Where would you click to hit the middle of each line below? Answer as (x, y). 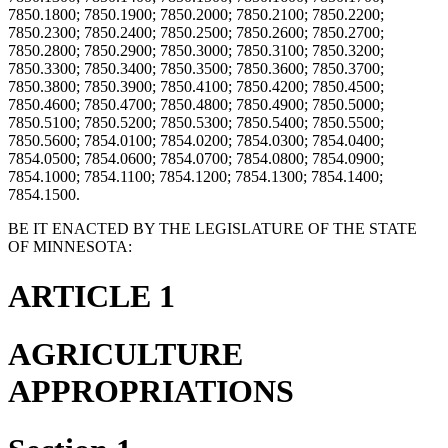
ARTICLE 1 (91, 295)
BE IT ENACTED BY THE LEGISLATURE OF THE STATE (212, 229)
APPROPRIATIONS (151, 391)
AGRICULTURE (125, 354)
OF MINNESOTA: (70, 247)
